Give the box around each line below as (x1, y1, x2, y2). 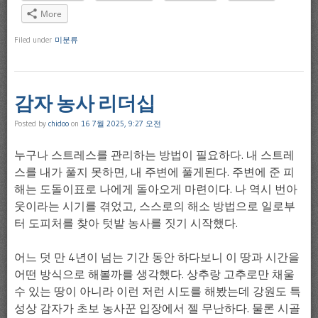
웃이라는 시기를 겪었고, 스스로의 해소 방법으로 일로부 (14, 199, 295, 214)
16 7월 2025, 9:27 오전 (81, 119, 161, 129)
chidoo (48, 119, 69, 129)
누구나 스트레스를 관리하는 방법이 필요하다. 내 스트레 (14, 148, 295, 163)
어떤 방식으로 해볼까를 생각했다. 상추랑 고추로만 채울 (14, 267, 295, 282)
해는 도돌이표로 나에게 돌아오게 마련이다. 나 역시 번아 (14, 182, 297, 197)
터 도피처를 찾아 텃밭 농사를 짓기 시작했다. (14, 216, 238, 231)
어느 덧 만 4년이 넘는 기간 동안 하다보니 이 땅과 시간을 (14, 250, 300, 265)
